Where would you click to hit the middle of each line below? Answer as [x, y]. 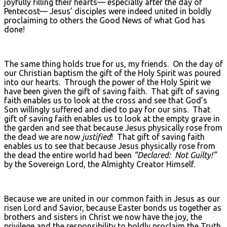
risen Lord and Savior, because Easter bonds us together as [113, 207]
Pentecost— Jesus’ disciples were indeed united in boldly [108, 11]
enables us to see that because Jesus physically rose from [110, 146]
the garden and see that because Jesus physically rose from [113, 127]
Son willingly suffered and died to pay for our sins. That [107, 109]
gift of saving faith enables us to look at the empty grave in [112, 118]
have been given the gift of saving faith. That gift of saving [112, 91]
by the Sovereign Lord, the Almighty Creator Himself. [100, 164]
